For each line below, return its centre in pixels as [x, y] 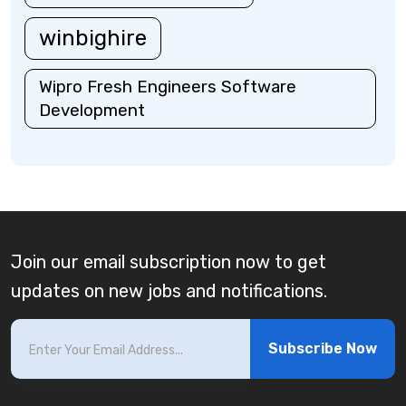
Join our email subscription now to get [169, 262]
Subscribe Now [323, 349]
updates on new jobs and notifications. [169, 291]
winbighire [93, 39]
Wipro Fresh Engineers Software [168, 87]
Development [92, 111]
